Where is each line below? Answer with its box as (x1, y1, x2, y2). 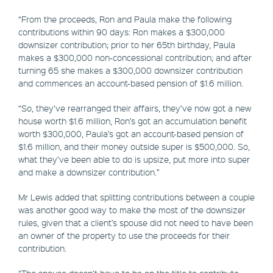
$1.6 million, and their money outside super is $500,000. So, (18, 140, 250, 152)
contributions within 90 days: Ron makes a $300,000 (18, 26, 225, 37)
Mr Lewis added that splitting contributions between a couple (18, 191, 255, 202)
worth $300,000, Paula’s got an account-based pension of (18, 127, 244, 139)
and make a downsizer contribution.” (18, 166, 160, 177)
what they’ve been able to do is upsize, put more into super (18, 153, 250, 165)
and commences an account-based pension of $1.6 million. (18, 77, 243, 88)
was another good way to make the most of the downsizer (18, 204, 246, 215)
